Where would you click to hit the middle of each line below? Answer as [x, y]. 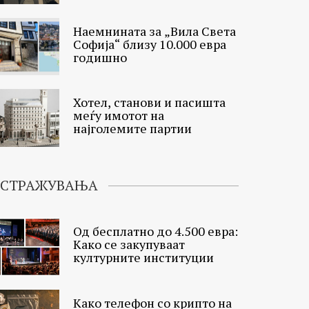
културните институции [143, 257]
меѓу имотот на [119, 116]
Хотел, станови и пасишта [149, 102]
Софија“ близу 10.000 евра [150, 44]
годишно [100, 57]
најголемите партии [132, 129]
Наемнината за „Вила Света [154, 31]
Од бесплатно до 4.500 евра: [156, 231]
